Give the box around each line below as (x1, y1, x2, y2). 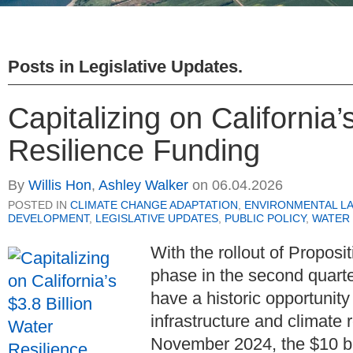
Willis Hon (28, 177, 91, 194)
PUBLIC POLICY (225, 212, 306, 225)
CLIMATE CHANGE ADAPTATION (70, 199, 238, 212)
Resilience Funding (8, 133, 260, 167)
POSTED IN (8, 199, 70, 212)
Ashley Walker (98, 177, 188, 194)
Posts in (8, 56, 79, 76)
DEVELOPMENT (8, 212, 89, 225)
